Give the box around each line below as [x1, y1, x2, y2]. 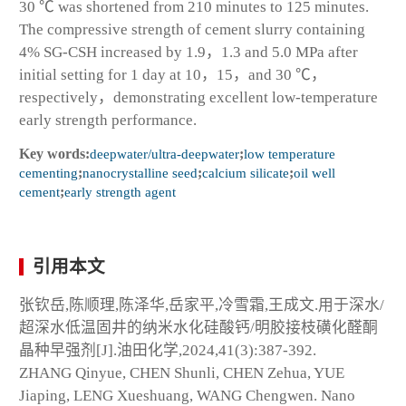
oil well [294, 164, 335, 180]
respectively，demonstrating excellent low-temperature [19, 88, 378, 106]
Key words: [19, 145, 90, 161]
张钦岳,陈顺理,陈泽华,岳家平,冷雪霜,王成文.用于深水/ [19, 295, 384, 314]
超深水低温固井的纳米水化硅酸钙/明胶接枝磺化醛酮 [19, 318, 378, 336]
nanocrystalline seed [82, 164, 198, 180]
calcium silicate [202, 164, 289, 180]
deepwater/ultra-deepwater [90, 145, 239, 161]
